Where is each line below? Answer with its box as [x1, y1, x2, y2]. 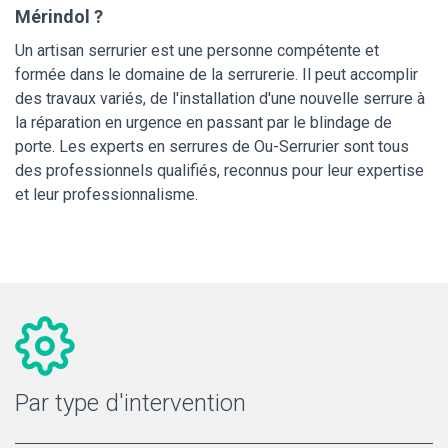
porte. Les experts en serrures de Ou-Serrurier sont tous [15, 136, 409, 156]
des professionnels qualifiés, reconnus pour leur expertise [15, 160, 424, 180]
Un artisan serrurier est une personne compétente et [15, 40, 379, 60]
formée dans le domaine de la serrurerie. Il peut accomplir [15, 64, 418, 84]
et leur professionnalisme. [15, 184, 198, 204]
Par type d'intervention [15, 388, 246, 417]
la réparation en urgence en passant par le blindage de [15, 112, 392, 132]
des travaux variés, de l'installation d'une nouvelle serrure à [15, 88, 425, 108]
